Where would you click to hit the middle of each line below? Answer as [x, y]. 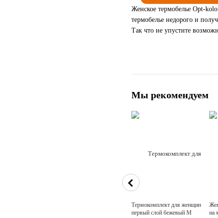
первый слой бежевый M [162, 212]
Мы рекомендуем [170, 95]
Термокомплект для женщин [166, 205]
